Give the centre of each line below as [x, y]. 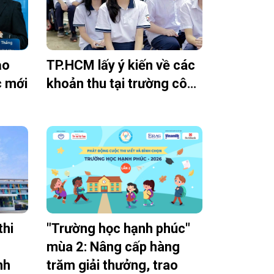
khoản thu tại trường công [191, 83]
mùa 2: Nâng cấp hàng [113, 247]
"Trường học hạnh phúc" [118, 229]
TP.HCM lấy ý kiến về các [120, 65]
